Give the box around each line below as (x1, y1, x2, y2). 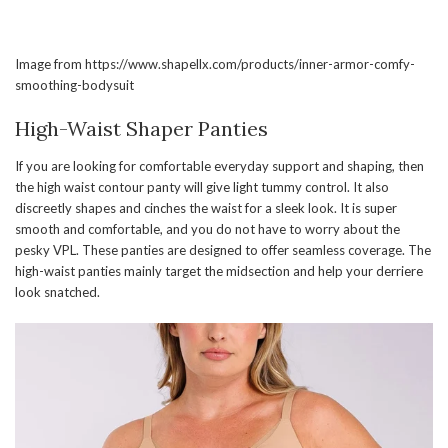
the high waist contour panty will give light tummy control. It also (15, 179, 389, 196)
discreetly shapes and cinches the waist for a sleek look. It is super (15, 200, 397, 217)
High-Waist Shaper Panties (15, 116, 268, 142)
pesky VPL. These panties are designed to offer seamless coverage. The (15, 242, 431, 259)
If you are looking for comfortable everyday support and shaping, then (15, 158, 424, 175)
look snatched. (15, 284, 103, 301)
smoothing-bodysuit (15, 77, 134, 94)
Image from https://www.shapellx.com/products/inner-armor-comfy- (15, 56, 415, 73)
